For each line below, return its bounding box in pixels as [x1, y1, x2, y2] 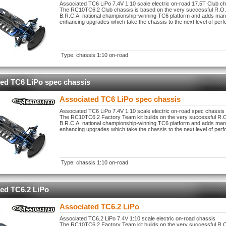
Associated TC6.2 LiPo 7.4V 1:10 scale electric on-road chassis [60, 215, 215, 221]
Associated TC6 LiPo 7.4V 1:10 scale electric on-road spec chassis [60, 108, 224, 114]
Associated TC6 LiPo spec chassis [60, 95, 181, 103]
